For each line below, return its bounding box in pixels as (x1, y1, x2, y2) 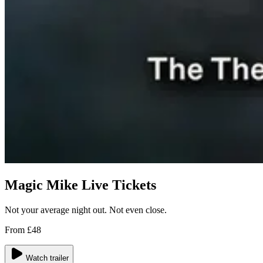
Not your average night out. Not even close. (5, 204, 167, 215)
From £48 (5, 224, 41, 235)
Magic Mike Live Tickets (5, 177, 156, 193)
